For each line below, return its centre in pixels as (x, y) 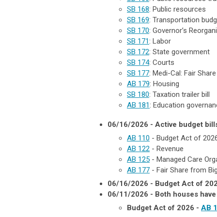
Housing (165, 84)
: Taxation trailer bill (179, 94)
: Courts (162, 62)
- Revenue (167, 148)
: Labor (160, 41)
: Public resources (178, 9)
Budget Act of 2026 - (164, 208)
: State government (179, 52)
